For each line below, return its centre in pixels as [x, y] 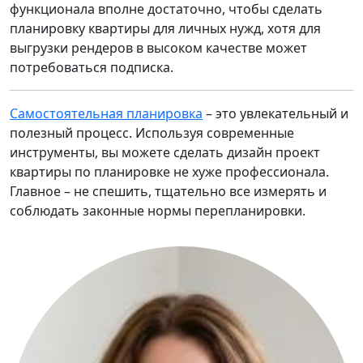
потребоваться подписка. [92, 67]
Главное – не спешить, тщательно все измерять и [168, 191]
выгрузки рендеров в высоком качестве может [158, 47]
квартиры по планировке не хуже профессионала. [169, 171]
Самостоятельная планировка [106, 113]
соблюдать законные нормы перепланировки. [158, 210]
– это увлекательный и [275, 113]
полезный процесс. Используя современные [152, 132]
